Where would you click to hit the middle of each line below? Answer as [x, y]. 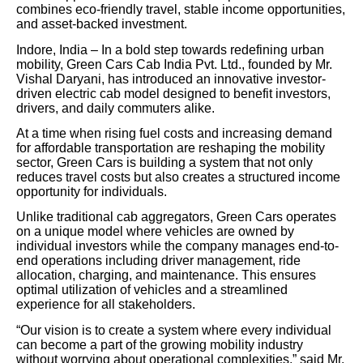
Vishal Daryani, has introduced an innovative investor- [171, 79]
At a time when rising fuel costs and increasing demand [174, 134]
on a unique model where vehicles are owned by [155, 232]
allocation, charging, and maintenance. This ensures [166, 275]
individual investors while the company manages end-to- [177, 246]
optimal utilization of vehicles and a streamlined [152, 290]
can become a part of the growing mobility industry [160, 344]
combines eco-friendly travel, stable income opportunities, [181, 10]
